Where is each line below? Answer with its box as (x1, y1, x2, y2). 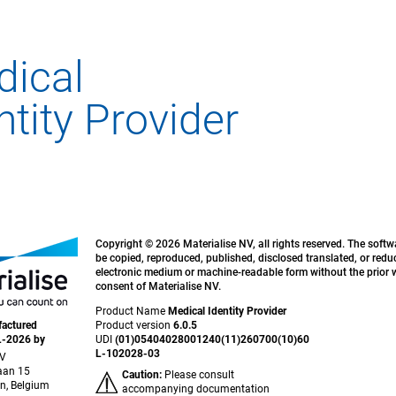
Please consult (161, 369, 234, 381)
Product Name (95, 305, 168, 317)
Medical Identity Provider (167, 305, 286, 317)
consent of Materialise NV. (95, 280, 221, 293)
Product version (95, 319, 173, 331)
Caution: (121, 369, 162, 381)
